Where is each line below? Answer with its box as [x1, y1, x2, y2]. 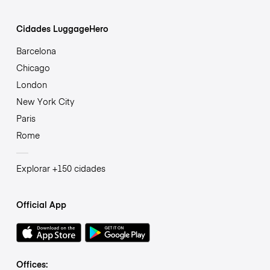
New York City [16, 95, 74, 107]
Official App [16, 198, 66, 210]
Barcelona [16, 44, 56, 57]
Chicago [16, 61, 50, 74]
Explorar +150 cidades [16, 162, 105, 174]
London [16, 78, 47, 90]
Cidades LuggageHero [16, 22, 108, 34]
